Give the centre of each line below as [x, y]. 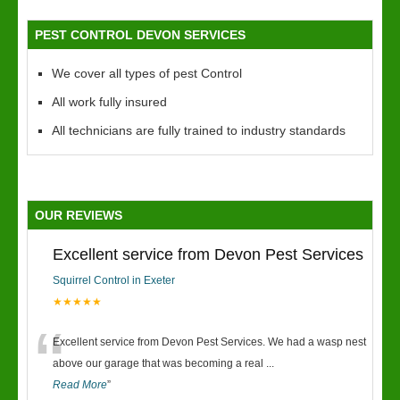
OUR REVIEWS [79, 215]
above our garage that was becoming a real [159, 363]
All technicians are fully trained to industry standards [199, 130]
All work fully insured [109, 102]
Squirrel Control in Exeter [114, 280]
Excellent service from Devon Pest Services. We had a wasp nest [209, 342]
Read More [80, 385]
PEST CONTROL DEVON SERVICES [140, 35]
